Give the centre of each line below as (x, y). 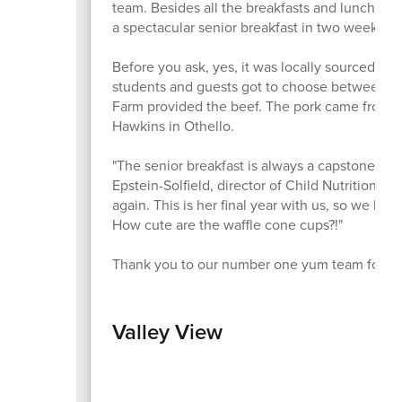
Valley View (167, 331)
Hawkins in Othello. (173, 125)
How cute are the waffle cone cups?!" (227, 224)
